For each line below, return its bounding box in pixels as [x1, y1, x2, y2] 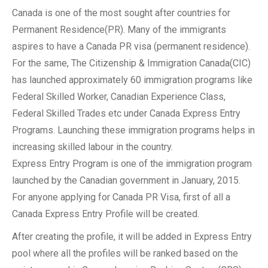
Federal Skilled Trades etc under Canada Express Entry [12, 108, 240, 119]
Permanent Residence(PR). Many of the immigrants [12, 24, 226, 35]
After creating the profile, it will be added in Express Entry [12, 231, 252, 242]
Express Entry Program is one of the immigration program [12, 158, 252, 169]
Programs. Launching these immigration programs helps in [12, 124, 255, 136]
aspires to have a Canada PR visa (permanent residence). [12, 41, 250, 52]
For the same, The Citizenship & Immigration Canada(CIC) [12, 57, 251, 69]
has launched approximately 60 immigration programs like [12, 74, 252, 86]
